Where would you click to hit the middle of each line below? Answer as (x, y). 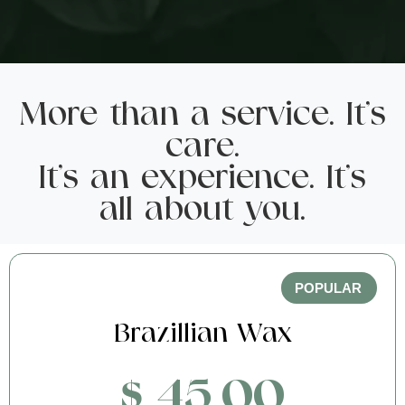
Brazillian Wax (202, 335)
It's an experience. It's (202, 179)
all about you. (202, 211)
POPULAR (328, 288)
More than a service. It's (202, 116)
